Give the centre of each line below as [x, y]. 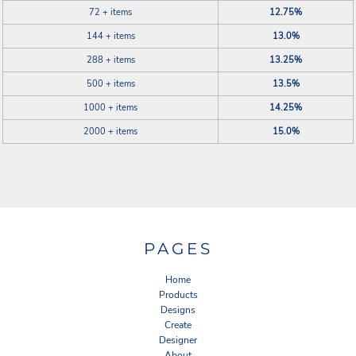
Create [178, 325]
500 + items [110, 83]
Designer [178, 341]
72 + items [110, 12]
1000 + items [110, 107]
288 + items [110, 60]
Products [178, 295]
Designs [178, 310]
